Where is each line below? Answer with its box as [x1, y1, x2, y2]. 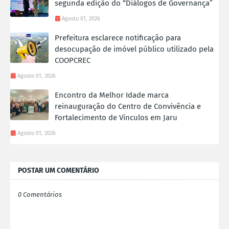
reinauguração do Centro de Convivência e [55, 101, 201, 111]
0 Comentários [18, 190, 62, 198]
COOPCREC [55, 55, 90, 65]
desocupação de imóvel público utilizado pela [55, 44, 214, 54]
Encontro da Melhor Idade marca [55, 90, 169, 100]
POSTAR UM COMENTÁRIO [18, 166, 99, 175]
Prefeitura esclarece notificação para [55, 33, 181, 42]
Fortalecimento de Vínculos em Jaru [55, 112, 177, 122]
